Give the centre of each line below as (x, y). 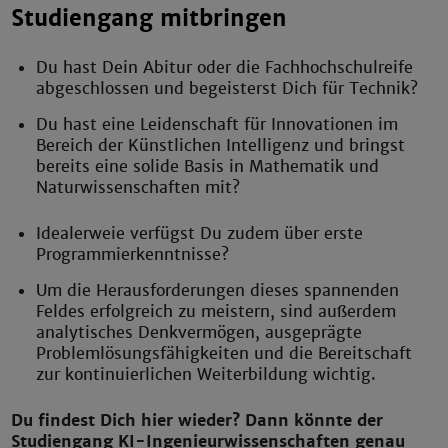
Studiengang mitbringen (149, 18)
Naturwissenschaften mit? (138, 187)
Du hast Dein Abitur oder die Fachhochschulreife (225, 67)
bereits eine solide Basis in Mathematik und (208, 166)
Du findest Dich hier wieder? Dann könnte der (197, 420)
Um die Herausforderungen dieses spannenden (218, 290)
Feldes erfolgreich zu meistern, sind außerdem (216, 311)
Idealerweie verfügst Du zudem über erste (200, 233)
